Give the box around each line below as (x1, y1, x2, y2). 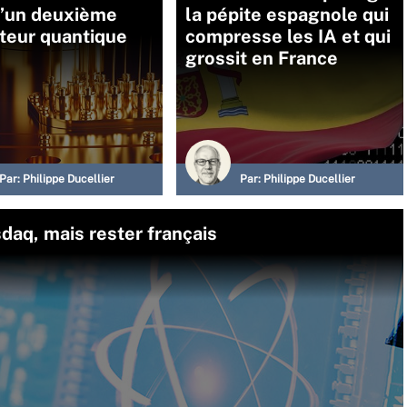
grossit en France (185, 47, 338, 69)
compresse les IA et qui (185, 25, 391, 47)
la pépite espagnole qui (185, 4, 389, 25)
